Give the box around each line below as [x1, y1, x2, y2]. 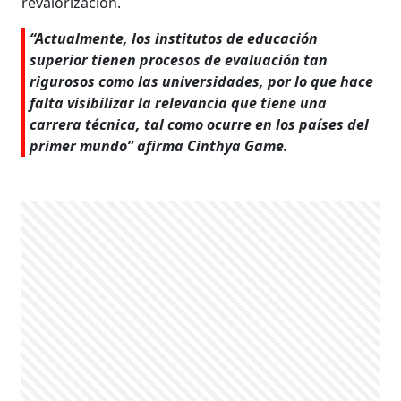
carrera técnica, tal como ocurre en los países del [30, 114, 370, 134]
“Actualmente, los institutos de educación [30, 28, 319, 48]
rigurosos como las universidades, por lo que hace [30, 71, 374, 91]
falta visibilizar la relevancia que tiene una [30, 92, 328, 113]
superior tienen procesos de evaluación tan [30, 49, 328, 70]
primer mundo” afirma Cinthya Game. [30, 135, 289, 156]
